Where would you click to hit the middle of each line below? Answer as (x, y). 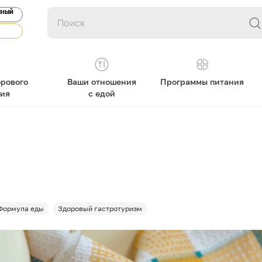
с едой (101, 93)
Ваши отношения (101, 82)
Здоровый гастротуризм (100, 208)
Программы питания (202, 82)
